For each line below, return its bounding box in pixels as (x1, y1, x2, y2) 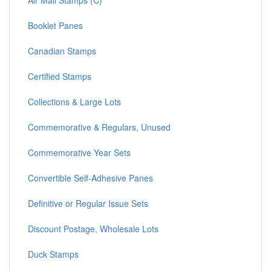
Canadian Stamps (28, 45, 96, 57)
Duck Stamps (28, 248, 79, 261)
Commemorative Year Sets (28, 146, 131, 159)
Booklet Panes (28, 19, 83, 32)
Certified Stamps (28, 70, 91, 83)
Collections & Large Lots (28, 96, 121, 108)
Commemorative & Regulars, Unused (28, 121, 171, 134)
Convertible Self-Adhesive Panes (28, 172, 153, 184)
